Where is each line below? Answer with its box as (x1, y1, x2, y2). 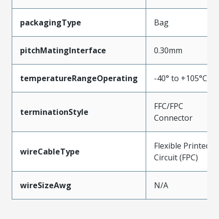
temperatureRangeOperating (20, 73, 138, 84)
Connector (154, 112, 193, 123)
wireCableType (20, 146, 80, 157)
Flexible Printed (154, 140, 210, 151)
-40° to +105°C (154, 73, 207, 84)
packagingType (20, 17, 81, 28)
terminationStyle (20, 107, 88, 117)
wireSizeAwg (20, 180, 71, 191)
